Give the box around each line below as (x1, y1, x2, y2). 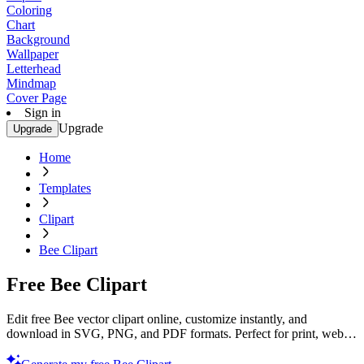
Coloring (6, 3, 52, 17)
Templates (39, 181, 91, 195)
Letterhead (6, 62, 61, 76)
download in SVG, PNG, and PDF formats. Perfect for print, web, (6, 326, 347, 340)
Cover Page (6, 91, 67, 105)
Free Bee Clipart (6, 273, 147, 295)
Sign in (24, 106, 61, 119)
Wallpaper (6, 47, 58, 61)
